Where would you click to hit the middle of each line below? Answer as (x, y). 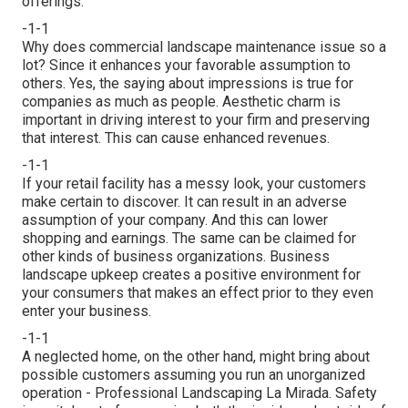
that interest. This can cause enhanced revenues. (176, 138)
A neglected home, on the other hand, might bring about (196, 357)
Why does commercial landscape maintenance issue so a (204, 47)
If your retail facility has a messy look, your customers (194, 184)
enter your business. (87, 311)
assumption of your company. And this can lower (175, 220)
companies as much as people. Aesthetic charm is (181, 102)
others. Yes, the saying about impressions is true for (188, 84)
